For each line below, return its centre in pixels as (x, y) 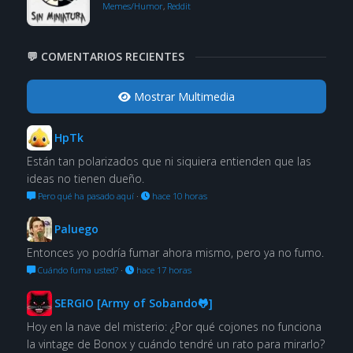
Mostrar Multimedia (182, 97)
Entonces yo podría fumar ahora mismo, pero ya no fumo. (175, 253)
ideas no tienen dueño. (85, 179)
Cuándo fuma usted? (76, 270)
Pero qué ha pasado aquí (84, 196)
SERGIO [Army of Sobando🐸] (133, 303)
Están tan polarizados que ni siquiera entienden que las (169, 162)
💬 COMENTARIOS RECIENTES (105, 57)
